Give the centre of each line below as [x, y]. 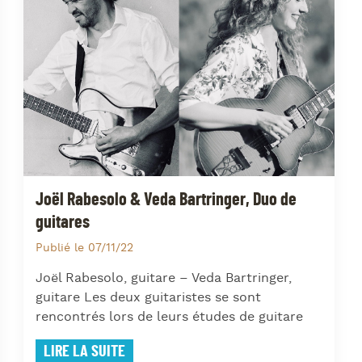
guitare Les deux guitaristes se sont [148, 297]
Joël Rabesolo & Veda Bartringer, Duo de [166, 200]
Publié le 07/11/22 [84, 248]
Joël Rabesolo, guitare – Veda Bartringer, [164, 278]
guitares [63, 222]
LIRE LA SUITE [84, 351]
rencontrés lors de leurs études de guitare [169, 317]
